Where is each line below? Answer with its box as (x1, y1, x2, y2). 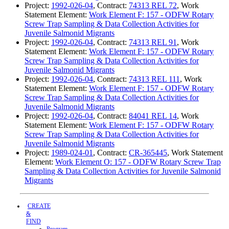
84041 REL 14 (129, 111, 177, 121)
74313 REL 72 (129, 1, 177, 10)
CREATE (28, 202, 51, 210)
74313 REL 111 (129, 75, 180, 84)
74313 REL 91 (129, 38, 177, 47)
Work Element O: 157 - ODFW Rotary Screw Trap (55, 157, 221, 167)
